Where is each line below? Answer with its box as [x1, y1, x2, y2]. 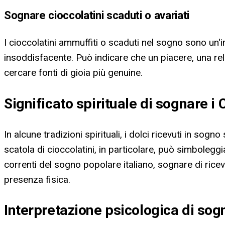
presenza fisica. [4, 173, 70, 185]
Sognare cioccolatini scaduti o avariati [4, 9, 189, 22]
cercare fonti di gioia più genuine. [4, 67, 143, 79]
